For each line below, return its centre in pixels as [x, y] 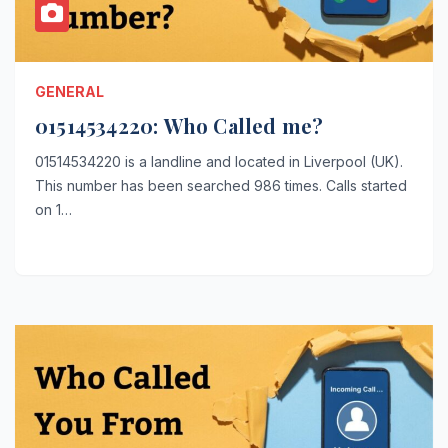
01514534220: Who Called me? [179, 126]
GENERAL [69, 92]
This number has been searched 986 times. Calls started [221, 186]
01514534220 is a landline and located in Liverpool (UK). [219, 162]
